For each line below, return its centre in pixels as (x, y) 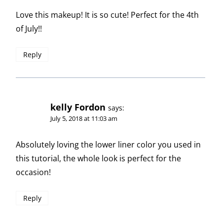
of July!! (29, 28)
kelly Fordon (78, 107)
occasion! (33, 172)
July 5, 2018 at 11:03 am (84, 118)
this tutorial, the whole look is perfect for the (98, 158)
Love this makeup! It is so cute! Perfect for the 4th (107, 15)
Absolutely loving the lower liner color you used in (108, 144)
